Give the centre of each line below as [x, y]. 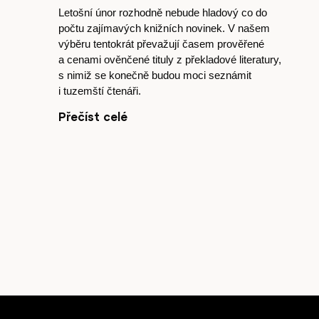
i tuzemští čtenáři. [100, 91]
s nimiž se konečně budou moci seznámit [155, 75]
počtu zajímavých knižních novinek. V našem [164, 28]
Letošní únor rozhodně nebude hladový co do [163, 12]
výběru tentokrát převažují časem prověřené [161, 44]
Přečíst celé [93, 116]
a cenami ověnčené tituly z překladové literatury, [170, 59]
